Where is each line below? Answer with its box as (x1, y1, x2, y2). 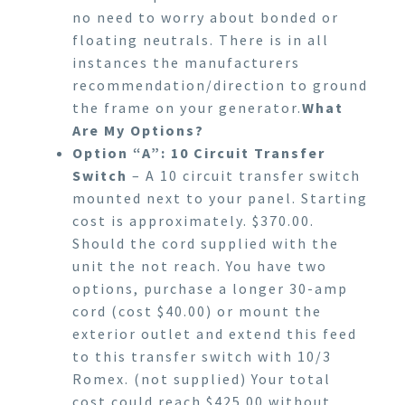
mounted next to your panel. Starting (72, 188, 368, 207)
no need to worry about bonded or (72, 7, 339, 26)
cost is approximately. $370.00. (72, 211, 315, 230)
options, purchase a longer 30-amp (72, 278, 348, 297)
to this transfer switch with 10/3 (72, 346, 332, 365)
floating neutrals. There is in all (72, 30, 329, 49)
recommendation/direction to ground (72, 75, 368, 94)
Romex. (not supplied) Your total (72, 369, 331, 388)
